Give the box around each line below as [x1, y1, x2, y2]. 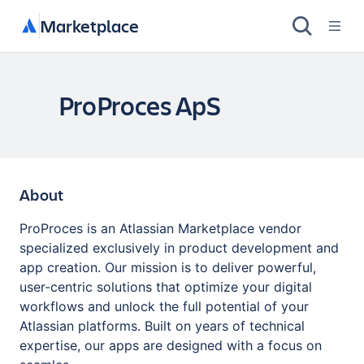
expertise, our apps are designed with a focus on [19, 337, 322, 353]
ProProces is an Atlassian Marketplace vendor [19, 220, 301, 236]
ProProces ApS [58, 89, 221, 123]
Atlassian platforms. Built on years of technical [19, 318, 305, 334]
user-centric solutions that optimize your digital [19, 279, 312, 295]
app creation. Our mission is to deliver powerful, [19, 259, 316, 275]
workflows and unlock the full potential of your [19, 298, 309, 314]
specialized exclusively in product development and [19, 240, 339, 256]
